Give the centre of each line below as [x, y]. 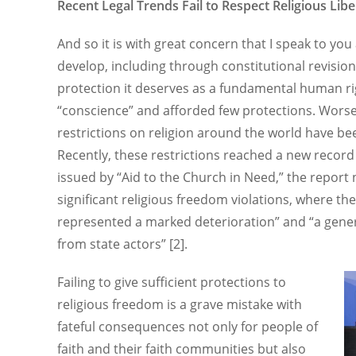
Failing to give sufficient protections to [172, 282]
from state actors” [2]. [122, 244]
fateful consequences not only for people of [188, 327]
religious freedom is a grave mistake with [180, 304]
